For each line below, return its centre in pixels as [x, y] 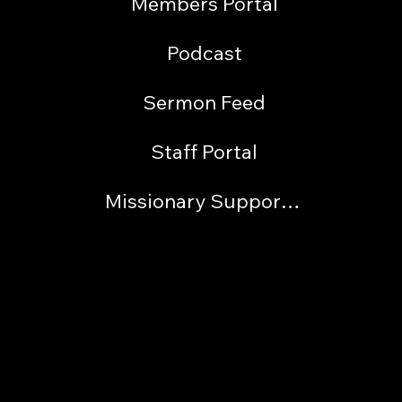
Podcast [204, 52]
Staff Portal [205, 151]
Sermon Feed [205, 102]
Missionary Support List [290, 201]
